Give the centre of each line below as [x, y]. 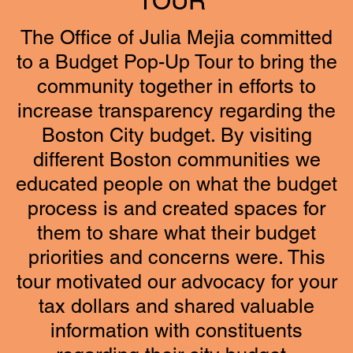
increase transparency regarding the [176, 111]
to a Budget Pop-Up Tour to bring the [176, 62]
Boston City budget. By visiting [176, 135]
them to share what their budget [176, 233]
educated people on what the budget [176, 184]
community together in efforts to [176, 86]
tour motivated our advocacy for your [176, 282]
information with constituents [176, 331]
